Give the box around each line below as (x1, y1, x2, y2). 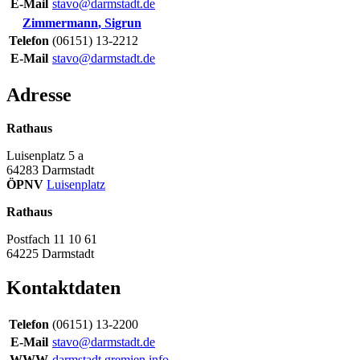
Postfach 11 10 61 (6, 232, 97, 247)
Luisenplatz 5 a (6, 149, 84, 163)
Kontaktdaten (6, 277, 121, 299)
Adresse (6, 84, 72, 105)
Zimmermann (22, 15, 98, 30)
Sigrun (104, 15, 141, 30)
